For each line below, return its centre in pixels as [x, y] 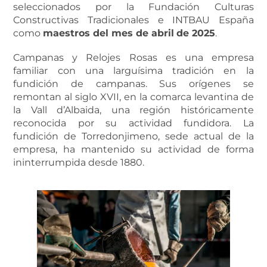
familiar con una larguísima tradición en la [133, 71]
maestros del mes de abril [109, 33]
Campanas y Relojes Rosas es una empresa [133, 58]
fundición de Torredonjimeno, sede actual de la [133, 136]
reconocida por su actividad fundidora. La [133, 123]
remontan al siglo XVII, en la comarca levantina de [133, 97]
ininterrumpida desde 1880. [79, 163]
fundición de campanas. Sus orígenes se [133, 84]
